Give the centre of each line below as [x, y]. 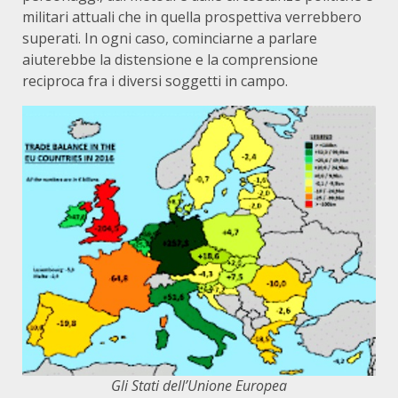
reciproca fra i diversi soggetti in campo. [155, 81]
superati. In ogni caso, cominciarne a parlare [170, 39]
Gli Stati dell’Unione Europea [199, 386]
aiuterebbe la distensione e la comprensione [170, 60]
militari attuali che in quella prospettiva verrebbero [192, 17]
